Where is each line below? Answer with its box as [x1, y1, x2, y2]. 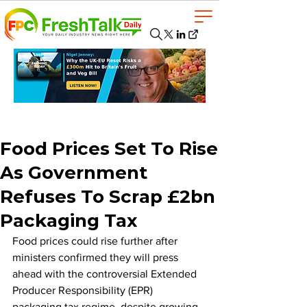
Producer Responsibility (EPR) [12, 284, 156, 296]
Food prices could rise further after [12, 235, 180, 247]
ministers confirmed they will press [12, 251, 181, 263]
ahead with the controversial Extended [12, 268, 199, 280]
